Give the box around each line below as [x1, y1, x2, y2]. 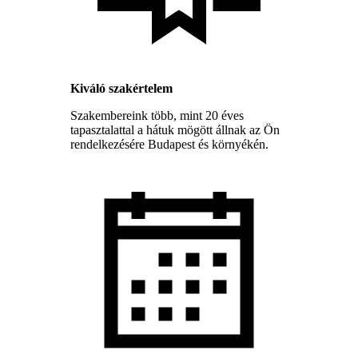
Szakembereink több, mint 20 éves [70, 108, 244, 122]
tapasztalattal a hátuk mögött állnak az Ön [70, 122, 280, 137]
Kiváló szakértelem [70, 81, 173, 95]
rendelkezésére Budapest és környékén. [70, 137, 268, 151]
